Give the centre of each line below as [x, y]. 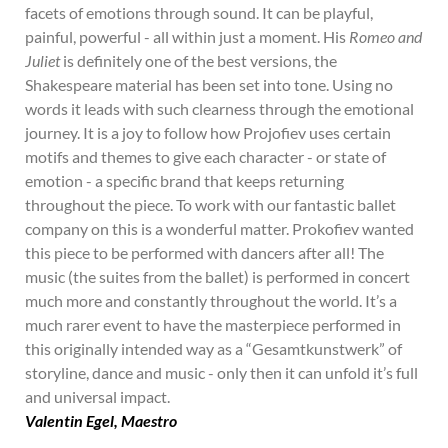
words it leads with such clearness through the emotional [219, 108]
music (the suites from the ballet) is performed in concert [217, 276]
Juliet [42, 60]
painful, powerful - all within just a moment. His [187, 36]
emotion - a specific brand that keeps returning [184, 180]
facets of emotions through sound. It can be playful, [199, 12]
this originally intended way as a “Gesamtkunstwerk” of [213, 348]
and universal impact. [97, 396]
